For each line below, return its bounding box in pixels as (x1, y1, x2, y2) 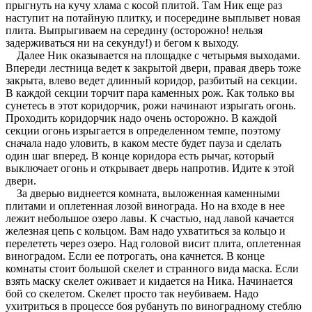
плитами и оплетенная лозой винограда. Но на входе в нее (6, 199, 285, 212)
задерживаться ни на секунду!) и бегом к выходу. (6, 36, 239, 49)
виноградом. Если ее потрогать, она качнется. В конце (6, 249, 265, 262)
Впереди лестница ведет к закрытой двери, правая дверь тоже (6, 61, 301, 74)
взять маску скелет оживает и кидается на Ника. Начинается (6, 274, 292, 287)
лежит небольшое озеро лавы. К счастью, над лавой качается (6, 212, 294, 224)
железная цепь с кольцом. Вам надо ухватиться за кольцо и (6, 224, 286, 237)
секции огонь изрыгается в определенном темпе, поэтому (6, 124, 281, 136)
